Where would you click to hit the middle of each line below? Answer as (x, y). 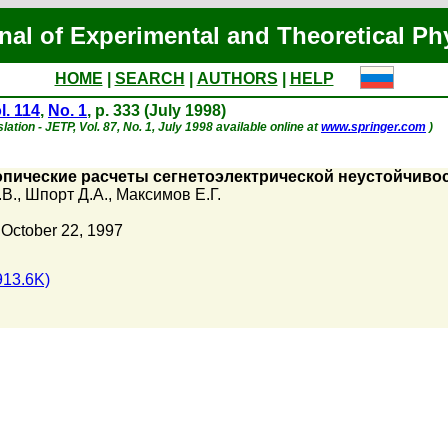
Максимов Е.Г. (168, 194)
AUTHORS (237, 78)
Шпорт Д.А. (66, 194)
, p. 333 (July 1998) (156, 110)
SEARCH (149, 78)
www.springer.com (373, 127)
